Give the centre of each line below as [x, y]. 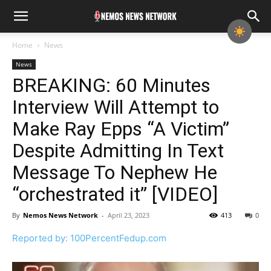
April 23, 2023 [129, 215]
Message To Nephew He [115, 172]
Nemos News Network [60, 215]
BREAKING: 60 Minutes [111, 85]
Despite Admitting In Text [118, 151]
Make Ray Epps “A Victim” [121, 129]
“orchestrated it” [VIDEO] [115, 194]
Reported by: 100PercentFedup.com [89, 238]
